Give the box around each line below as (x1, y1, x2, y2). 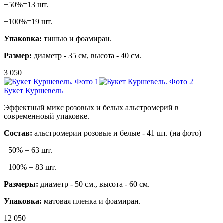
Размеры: (4, 179, 38, 188)
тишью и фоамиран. (42, 34, 111, 43)
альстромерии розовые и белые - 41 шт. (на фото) (32, 128, 201, 137)
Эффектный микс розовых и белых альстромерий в (4, 103, 179, 111)
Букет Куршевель (4, 86, 63, 95)
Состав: (4, 128, 32, 137)
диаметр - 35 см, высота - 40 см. (32, 51, 141, 60)
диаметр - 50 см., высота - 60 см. (38, 179, 150, 188)
